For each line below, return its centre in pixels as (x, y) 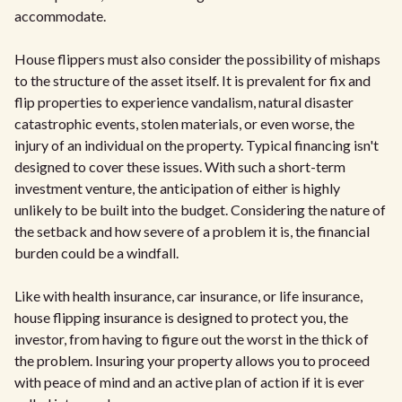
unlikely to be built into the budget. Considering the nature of (200, 210)
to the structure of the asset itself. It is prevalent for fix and (192, 80)
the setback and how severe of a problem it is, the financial (192, 231)
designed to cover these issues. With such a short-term (180, 166)
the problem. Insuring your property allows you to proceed (192, 360)
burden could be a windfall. (96, 253)
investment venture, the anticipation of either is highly (177, 188)
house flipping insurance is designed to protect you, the (181, 317)
